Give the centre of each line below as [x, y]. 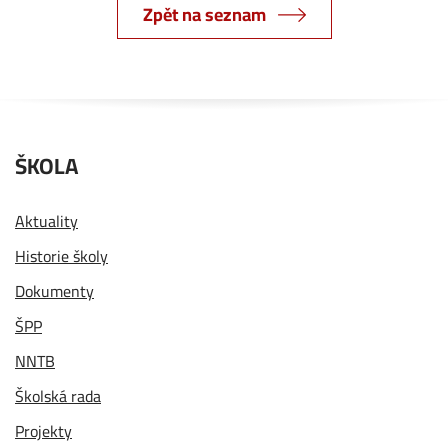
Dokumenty [54, 291]
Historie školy [61, 256]
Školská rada [58, 396]
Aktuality [46, 221]
